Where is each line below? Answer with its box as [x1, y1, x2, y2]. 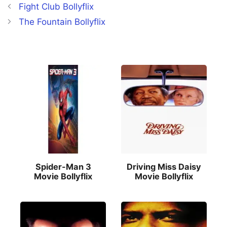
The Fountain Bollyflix [19, 17, 106, 27]
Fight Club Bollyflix [19, 2, 94, 12]
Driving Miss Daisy [127, 162, 201, 172]
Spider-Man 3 [35, 162, 91, 172]
